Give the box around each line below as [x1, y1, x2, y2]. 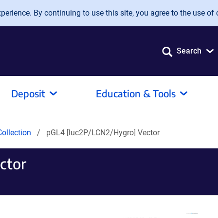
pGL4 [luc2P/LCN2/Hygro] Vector [46, 128, 160, 137]
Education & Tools [96, 87, 176, 99]
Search [177, 46, 201, 55]
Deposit [11, 87, 45, 99]
